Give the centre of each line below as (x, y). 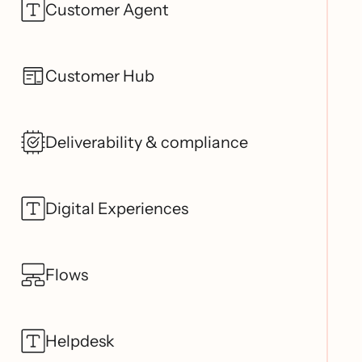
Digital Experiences (117, 208)
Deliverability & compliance (147, 142)
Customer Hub (100, 76)
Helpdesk (80, 341)
